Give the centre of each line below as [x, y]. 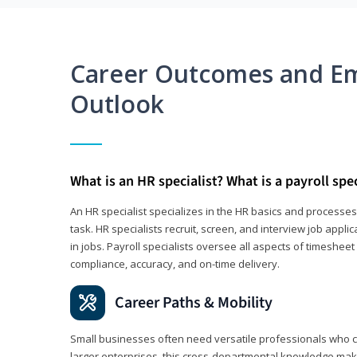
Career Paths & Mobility [194, 303]
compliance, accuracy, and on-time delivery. [175, 264]
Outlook [117, 104]
